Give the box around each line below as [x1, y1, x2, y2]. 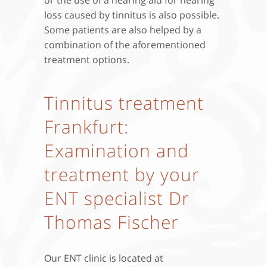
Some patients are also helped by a [44, 23, 201, 36]
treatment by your [44, 162, 200, 187]
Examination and [44, 138, 189, 163]
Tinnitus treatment [44, 90, 204, 115]
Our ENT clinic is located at [44, 251, 163, 265]
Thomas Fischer [44, 209, 179, 234]
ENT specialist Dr [44, 185, 190, 210]
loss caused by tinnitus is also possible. [44, 8, 219, 21]
